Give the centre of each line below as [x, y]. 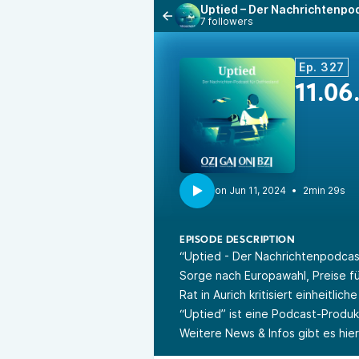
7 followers [227, 21]
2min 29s [324, 190]
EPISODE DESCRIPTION [238, 240]
